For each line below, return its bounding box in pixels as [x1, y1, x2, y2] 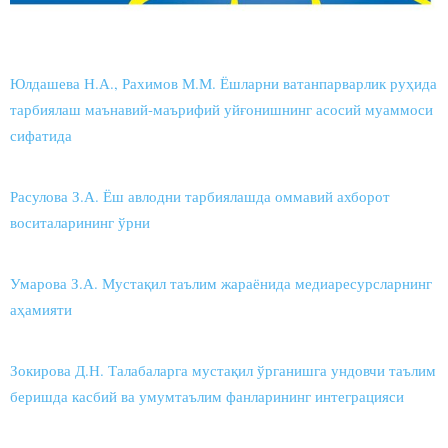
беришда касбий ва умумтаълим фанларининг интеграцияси [10, 386, 404, 407]
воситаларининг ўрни [10, 212, 150, 233]
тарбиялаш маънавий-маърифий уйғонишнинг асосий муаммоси [10, 99, 433, 120]
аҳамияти [10, 299, 72, 320]
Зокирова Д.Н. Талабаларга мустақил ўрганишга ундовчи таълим [10, 360, 436, 381]
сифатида [10, 125, 72, 146]
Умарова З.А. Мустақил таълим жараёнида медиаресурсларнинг [10, 273, 432, 294]
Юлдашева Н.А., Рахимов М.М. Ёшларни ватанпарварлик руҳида [10, 73, 437, 94]
